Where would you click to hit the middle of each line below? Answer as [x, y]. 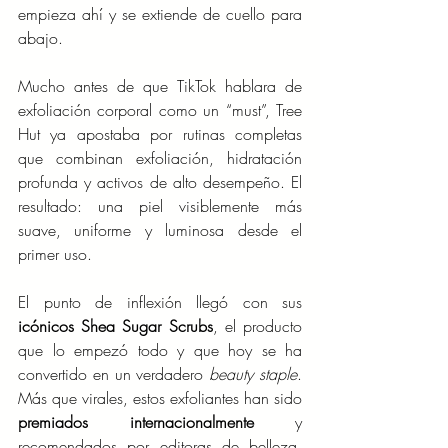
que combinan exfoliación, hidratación [160, 158]
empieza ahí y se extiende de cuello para [160, 14]
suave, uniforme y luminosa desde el [160, 230]
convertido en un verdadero [114, 374]
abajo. [40, 38]
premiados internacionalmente [136, 422]
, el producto [257, 326]
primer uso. [55, 254]
